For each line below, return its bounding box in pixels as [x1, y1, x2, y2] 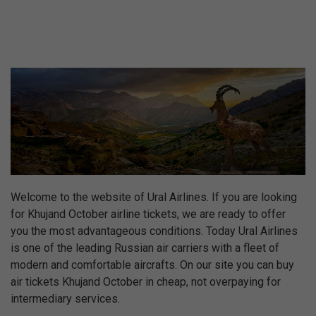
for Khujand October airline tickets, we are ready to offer [11, 207, 286, 221]
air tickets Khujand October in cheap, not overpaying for [11, 275, 281, 289]
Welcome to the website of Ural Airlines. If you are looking [11, 190, 297, 205]
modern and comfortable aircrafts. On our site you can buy [11, 258, 294, 272]
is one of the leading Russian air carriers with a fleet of [11, 241, 279, 255]
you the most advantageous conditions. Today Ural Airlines [11, 224, 298, 238]
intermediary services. [11, 292, 120, 306]
